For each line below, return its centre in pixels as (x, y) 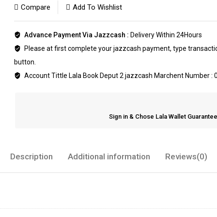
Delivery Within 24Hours (166, 35)
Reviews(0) (186, 156)
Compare (36, 7)
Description (31, 156)
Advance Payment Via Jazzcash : (77, 35)
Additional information (109, 156)
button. (25, 62)
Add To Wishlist (97, 7)
